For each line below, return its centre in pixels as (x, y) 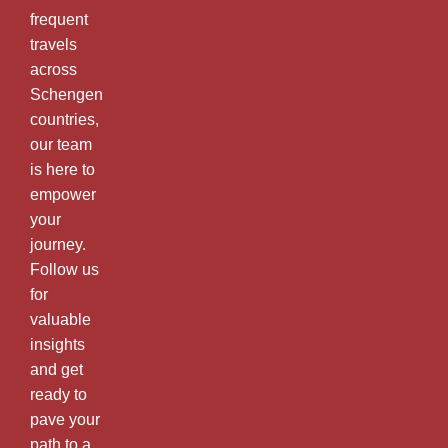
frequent (59, 19)
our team (61, 144)
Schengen (66, 94)
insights (57, 344)
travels (53, 44)
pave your (65, 419)
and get (56, 369)
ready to (58, 394)
